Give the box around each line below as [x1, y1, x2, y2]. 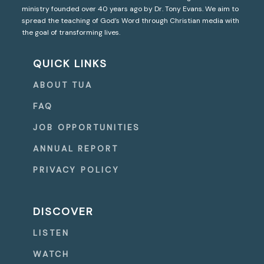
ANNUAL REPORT [33, 143, 118, 154]
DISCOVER [33, 204, 94, 219]
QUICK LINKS [33, 56, 108, 71]
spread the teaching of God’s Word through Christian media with [22, 15, 240, 25]
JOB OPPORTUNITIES [33, 121, 141, 133]
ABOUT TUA [33, 79, 93, 90]
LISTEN [33, 227, 70, 238]
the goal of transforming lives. [22, 27, 121, 37]
